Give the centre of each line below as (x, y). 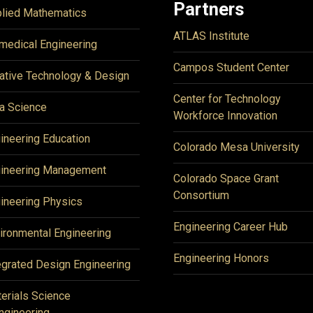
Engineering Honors (221, 258)
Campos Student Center (231, 67)
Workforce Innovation (225, 116)
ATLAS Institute (211, 36)
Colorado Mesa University (236, 147)
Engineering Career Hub (231, 227)
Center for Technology (227, 99)
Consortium (201, 195)
